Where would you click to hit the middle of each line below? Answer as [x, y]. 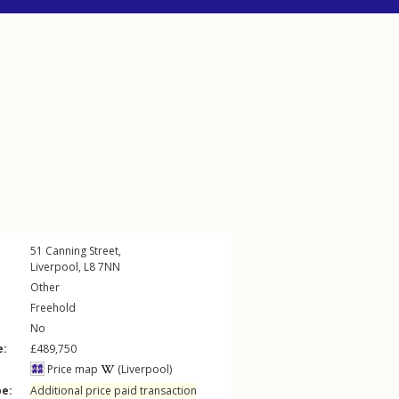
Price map [71, 369]
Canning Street [82, 251]
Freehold [53, 308]
